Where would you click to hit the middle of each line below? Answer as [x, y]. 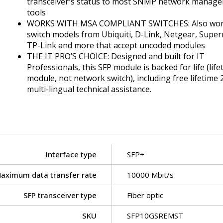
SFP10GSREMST [155, 215]
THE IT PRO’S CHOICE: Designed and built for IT [116, 56]
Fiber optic [145, 195]
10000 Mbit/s [150, 174]
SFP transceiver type [60, 195]
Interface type [71, 154]
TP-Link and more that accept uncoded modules [116, 45]
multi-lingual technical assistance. [89, 89]
